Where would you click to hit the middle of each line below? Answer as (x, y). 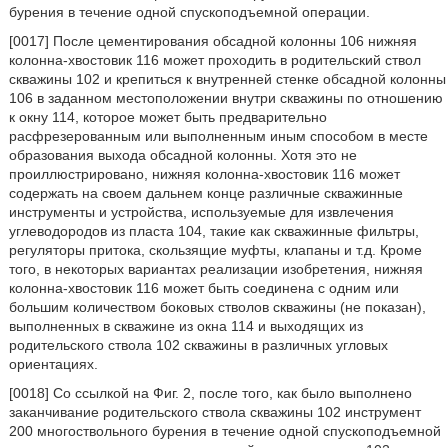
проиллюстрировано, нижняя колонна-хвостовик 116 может (204, 174)
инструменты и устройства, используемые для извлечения (201, 212)
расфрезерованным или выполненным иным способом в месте (218, 136)
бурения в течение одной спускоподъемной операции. (189, 12)
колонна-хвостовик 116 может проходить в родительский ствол (214, 60)
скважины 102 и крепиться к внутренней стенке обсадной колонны (227, 79)
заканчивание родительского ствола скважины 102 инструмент (214, 412)
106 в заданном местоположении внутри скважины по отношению (225, 98)
